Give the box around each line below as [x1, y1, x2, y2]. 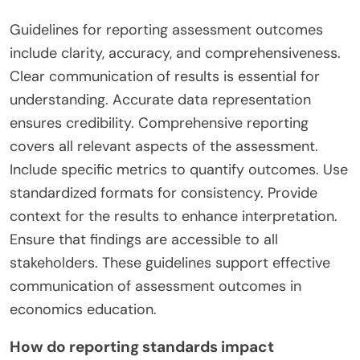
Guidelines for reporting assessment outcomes [10, 20, 323, 40]
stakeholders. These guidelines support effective [10, 253, 330, 273]
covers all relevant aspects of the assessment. [10, 137, 318, 157]
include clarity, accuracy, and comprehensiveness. [10, 43, 341, 63]
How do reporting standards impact [10, 337, 274, 358]
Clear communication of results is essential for [10, 67, 320, 87]
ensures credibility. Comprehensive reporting [10, 113, 309, 133]
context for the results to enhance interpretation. [10, 207, 337, 227]
